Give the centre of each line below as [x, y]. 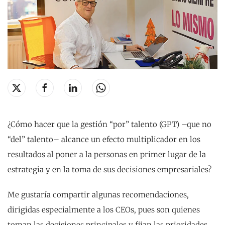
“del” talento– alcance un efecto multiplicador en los [104, 140]
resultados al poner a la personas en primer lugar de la [107, 155]
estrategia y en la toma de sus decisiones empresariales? [109, 170]
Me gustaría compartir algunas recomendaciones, [98, 195]
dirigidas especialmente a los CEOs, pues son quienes [104, 210]
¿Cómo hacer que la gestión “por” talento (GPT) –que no [109, 125]
